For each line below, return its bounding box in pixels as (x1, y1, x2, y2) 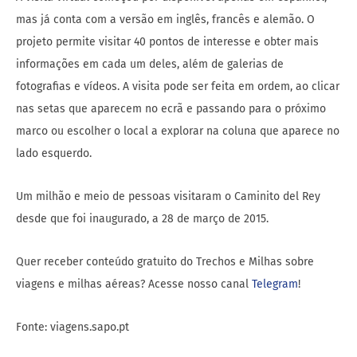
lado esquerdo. (16, 147, 92, 161)
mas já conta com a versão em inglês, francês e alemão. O (16, 13, 315, 27)
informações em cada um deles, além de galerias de (16, 57, 284, 72)
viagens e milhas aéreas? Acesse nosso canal (16, 277, 252, 292)
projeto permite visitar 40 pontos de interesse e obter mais (16, 35, 319, 49)
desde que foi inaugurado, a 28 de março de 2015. (16, 212, 269, 226)
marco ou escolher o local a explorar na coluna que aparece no (16, 124, 339, 139)
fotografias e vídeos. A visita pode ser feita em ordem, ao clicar (16, 80, 339, 94)
